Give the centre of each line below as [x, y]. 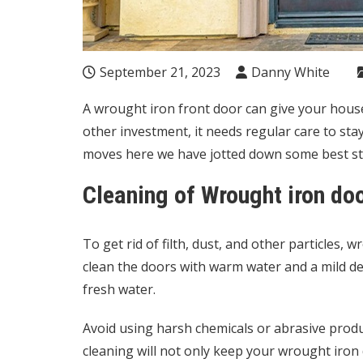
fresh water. [121, 289]
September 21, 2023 [160, 72]
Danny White [290, 72]
